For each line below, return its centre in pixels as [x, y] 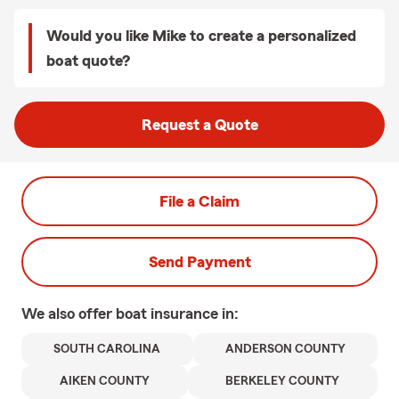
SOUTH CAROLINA [107, 349]
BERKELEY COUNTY [283, 381]
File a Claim [199, 201]
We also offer [69, 313]
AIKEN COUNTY [104, 381]
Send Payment [199, 262]
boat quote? [88, 61]
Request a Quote [199, 125]
